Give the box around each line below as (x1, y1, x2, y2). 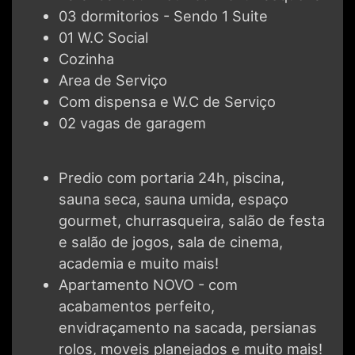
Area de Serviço (59, 71, 167, 90)
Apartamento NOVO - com (59, 276, 238, 294)
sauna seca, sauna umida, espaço (59, 190, 288, 208)
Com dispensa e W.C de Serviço (59, 93, 276, 111)
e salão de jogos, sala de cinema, (59, 233, 283, 251)
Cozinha (59, 50, 114, 68)
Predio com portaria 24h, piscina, (59, 169, 284, 187)
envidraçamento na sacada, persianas (59, 319, 317, 337)
